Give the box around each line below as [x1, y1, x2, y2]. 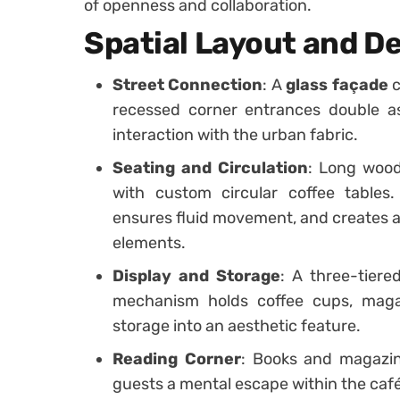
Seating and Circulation [112, 158, 308, 178]
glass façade [286, 75, 388, 95]
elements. [112, 233, 186, 253]
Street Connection [112, 75, 263, 95]
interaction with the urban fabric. [112, 125, 358, 145]
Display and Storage [112, 266, 280, 286]
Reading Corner [112, 349, 241, 369]
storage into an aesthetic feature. [112, 316, 361, 336]
